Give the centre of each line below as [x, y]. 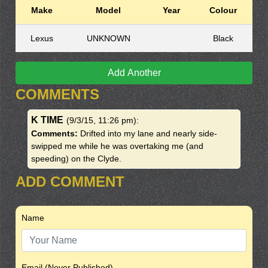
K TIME [47, 120]
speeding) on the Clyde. [76, 159]
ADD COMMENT [70, 182]
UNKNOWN [108, 38]
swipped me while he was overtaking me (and [117, 146]
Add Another [134, 73]
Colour [223, 10]
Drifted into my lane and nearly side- [148, 133]
